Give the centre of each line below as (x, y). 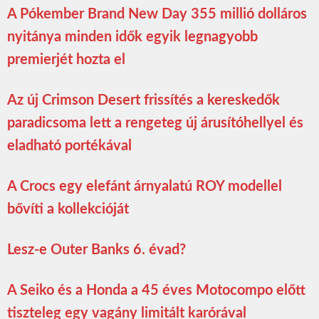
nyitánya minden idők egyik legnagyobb (132, 37)
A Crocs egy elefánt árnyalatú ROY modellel (145, 187)
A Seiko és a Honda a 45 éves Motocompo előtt (156, 291)
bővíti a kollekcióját (68, 210)
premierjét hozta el (66, 60)
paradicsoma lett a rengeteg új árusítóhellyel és (155, 124)
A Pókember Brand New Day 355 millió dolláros (157, 15)
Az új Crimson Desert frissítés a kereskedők (143, 101)
